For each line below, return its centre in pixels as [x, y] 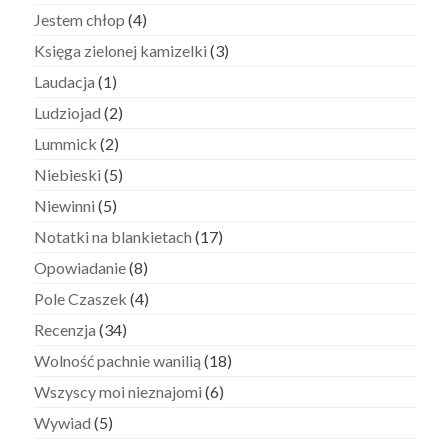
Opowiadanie [80, 267]
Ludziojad [68, 112]
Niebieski [68, 174]
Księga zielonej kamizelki [121, 50]
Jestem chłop [80, 19]
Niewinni [65, 205]
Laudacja [65, 81]
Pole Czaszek [81, 298]
